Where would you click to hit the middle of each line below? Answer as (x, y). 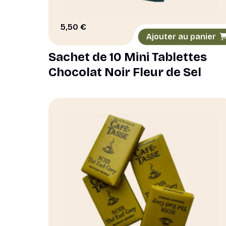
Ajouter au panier (181, 37)
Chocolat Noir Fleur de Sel (125, 72)
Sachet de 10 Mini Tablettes (128, 57)
